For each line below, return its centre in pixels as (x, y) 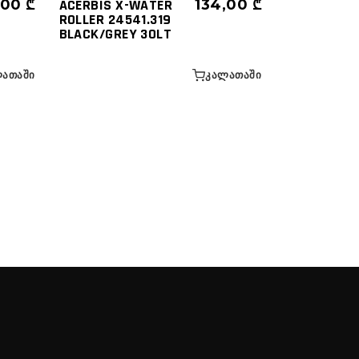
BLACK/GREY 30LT (115, 34)
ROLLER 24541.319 (115, 20)
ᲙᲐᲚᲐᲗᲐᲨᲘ (233, 75)
